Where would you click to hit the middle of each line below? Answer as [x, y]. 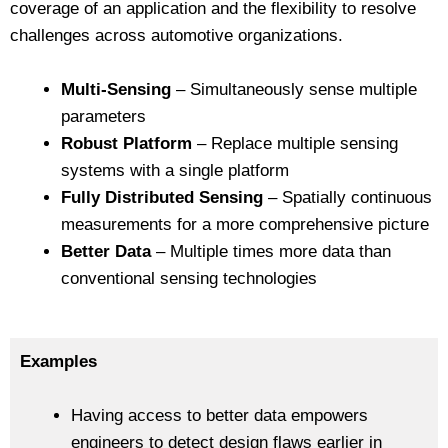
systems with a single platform [175, 171]
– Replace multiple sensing [295, 144]
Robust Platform [126, 144]
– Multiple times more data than [271, 252]
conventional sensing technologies [189, 279]
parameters [103, 117]
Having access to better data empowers [219, 416]
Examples [58, 361]
